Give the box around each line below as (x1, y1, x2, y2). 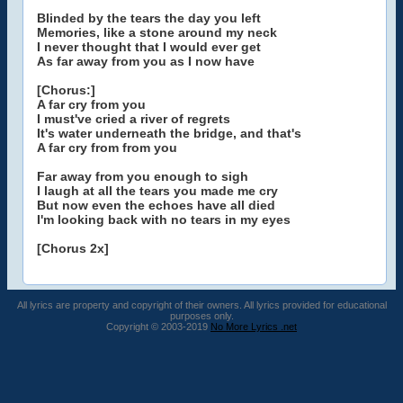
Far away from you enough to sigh (37, 169, 248, 184)
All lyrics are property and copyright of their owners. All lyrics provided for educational (16, 300, 387, 310)
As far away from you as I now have (37, 54, 255, 68)
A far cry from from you (37, 140, 177, 155)
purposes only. (169, 310, 234, 321)
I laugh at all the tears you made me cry (37, 184, 278, 198)
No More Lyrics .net (210, 321, 297, 332)
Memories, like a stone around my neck (37, 25, 277, 40)
